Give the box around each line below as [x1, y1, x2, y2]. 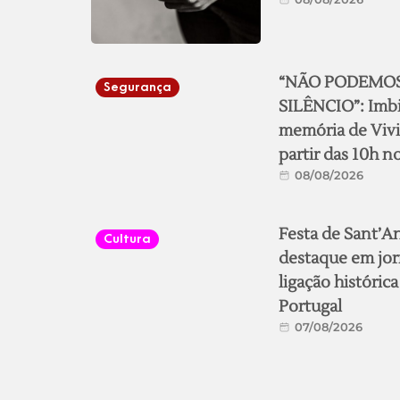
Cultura [104, 231, 151, 247]
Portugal [278, 296, 342, 318]
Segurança [104, 79, 171, 96]
